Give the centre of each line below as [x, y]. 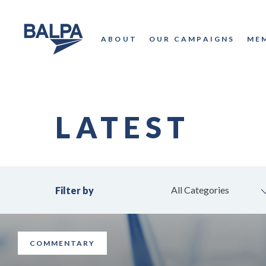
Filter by [75, 190]
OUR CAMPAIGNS [192, 39]
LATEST [123, 127]
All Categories [200, 190]
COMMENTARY [62, 243]
